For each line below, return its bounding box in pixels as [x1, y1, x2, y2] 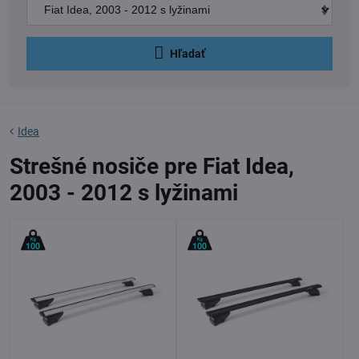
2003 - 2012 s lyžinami [10, 179, 238, 206]
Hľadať [170, 46, 205, 60]
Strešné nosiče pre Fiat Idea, [10, 152, 294, 179]
